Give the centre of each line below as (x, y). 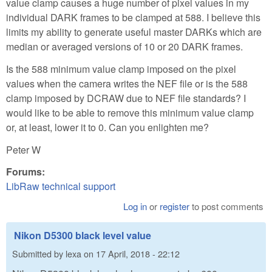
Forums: (27, 172)
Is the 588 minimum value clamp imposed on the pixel (121, 69)
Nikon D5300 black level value (83, 236)
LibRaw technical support (61, 186)
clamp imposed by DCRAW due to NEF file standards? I (126, 98)
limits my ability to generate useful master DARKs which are (134, 32)
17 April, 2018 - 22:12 (138, 253)
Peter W (23, 149)
